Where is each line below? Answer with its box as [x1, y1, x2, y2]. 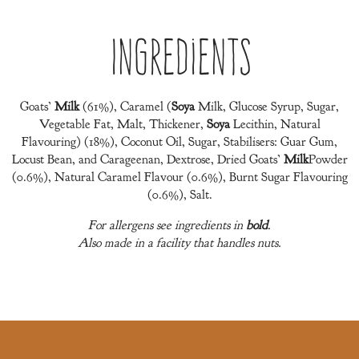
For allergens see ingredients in [88, 217, 246, 233]
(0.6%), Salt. [147, 187, 212, 203]
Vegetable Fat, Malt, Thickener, [38, 116, 207, 132]
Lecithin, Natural [229, 116, 321, 132]
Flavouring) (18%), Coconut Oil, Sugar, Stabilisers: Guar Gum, [22, 134, 337, 150]
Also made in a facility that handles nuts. [78, 235, 281, 251]
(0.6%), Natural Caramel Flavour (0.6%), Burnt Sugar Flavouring [11, 169, 348, 185]
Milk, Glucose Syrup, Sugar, [195, 99, 339, 115]
